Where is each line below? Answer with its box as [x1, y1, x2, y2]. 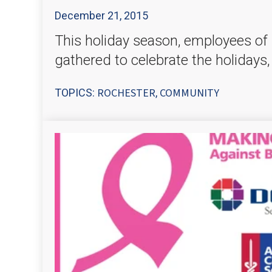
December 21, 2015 [55, 9, 148, 22]
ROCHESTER [97, 85, 155, 101]
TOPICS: [55, 86, 97, 99]
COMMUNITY [160, 85, 219, 101]
